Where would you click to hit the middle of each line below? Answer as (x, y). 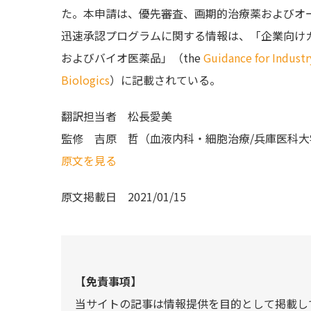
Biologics (85, 79)
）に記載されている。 (165, 79)
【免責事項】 (108, 281)
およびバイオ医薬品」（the (132, 57)
